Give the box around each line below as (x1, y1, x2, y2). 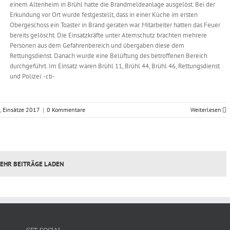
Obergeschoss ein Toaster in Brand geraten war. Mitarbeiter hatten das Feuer (10, 21, 220, 29)
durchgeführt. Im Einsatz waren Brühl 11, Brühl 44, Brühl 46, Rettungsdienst (10, 62, 220, 70)
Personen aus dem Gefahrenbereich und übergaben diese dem (10, 41, 184, 50)
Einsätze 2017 (3, 106, 40, 113)
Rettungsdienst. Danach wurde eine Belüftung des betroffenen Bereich (10, 51, 207, 60)
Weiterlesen (190, 106, 221, 113)
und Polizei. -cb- (10, 72, 55, 81)
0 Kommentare (47, 106, 85, 113)
